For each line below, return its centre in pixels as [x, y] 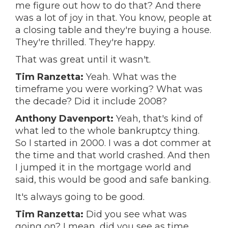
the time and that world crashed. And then [113, 155]
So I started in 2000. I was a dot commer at [113, 143]
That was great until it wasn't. [84, 60]
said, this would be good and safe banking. [113, 180]
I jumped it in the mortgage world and [103, 167]
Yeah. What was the [130, 77]
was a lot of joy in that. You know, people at [113, 18]
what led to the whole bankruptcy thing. [107, 131]
